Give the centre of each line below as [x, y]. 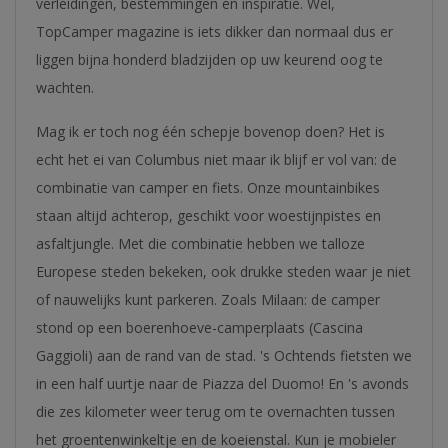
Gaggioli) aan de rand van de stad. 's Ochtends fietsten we [224, 355]
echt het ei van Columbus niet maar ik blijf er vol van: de [216, 159]
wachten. [65, 87]
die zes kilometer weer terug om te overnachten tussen [215, 411]
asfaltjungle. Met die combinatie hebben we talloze [200, 243]
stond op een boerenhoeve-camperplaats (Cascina [199, 327]
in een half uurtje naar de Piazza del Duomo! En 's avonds [222, 383]
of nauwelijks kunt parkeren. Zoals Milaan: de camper [208, 299]
